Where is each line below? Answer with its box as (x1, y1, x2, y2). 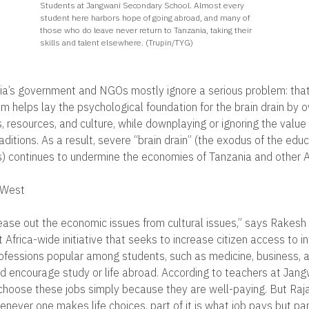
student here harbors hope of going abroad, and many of (39, 12, 250, 23)
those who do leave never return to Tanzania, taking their (39, 25, 252, 35)
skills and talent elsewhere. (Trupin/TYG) (39, 37, 193, 48)
